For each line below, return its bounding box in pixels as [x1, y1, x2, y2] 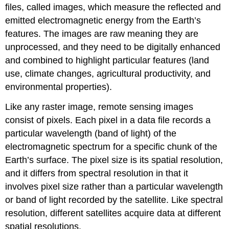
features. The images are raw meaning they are [5, 29, 199, 39]
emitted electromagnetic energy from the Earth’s [5, 15, 201, 26]
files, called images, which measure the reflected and [5, 2, 221, 13]
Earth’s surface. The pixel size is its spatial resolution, [5, 154, 223, 165]
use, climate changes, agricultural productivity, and [5, 68, 211, 79]
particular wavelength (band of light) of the [5, 128, 177, 139]
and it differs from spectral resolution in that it [5, 168, 189, 178]
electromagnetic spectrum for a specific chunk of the [5, 141, 218, 152]
